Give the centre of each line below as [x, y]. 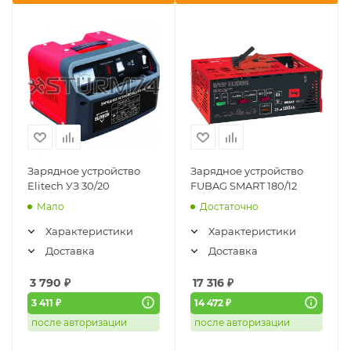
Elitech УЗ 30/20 [69, 186]
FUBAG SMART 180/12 [244, 186]
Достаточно [229, 207]
